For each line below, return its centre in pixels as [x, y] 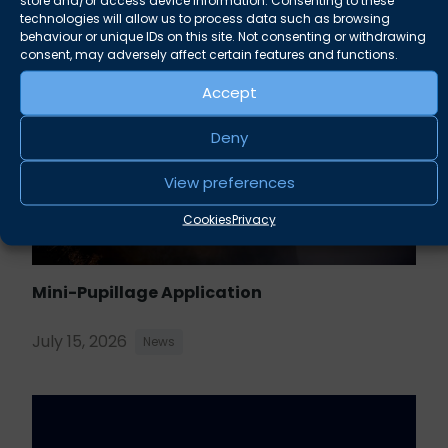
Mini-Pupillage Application [147, 292]
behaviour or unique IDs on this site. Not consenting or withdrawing [223, 35]
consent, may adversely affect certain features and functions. [209, 53]
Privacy [253, 218]
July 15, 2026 [79, 341]
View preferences [229, 182]
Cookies [207, 218]
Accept [229, 92]
